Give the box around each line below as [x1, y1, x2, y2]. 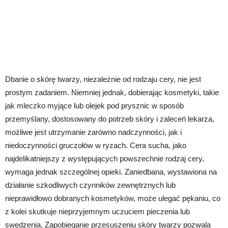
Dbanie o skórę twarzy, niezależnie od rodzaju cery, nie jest [5, 74, 201, 83]
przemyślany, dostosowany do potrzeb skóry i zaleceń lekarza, [5, 114, 214, 123]
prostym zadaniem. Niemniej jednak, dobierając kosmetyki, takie [5, 88, 219, 97]
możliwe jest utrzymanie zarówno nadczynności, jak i [5, 127, 182, 136]
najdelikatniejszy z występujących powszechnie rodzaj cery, [5, 154, 204, 163]
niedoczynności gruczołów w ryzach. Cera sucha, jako [5, 140, 186, 150]
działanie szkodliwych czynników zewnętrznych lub [5, 180, 176, 189]
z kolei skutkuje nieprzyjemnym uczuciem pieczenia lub [5, 207, 190, 216]
